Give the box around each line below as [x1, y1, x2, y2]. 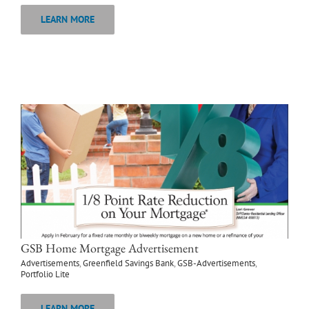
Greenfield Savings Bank [83, 257, 174, 270]
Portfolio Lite [21, 268, 70, 281]
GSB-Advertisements [177, 257, 255, 270]
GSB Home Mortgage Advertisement [21, 240, 199, 257]
